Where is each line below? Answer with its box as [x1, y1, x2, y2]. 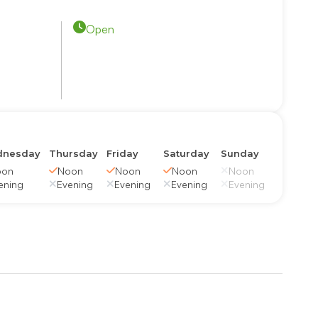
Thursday [48, 147, 98, 159]
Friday [106, 147, 138, 159]
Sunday [220, 147, 259, 159]
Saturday [163, 147, 210, 159]
